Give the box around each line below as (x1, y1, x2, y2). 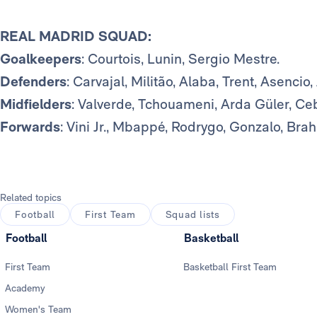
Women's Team (5, 304, 71, 316)
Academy (5, 282, 45, 294)
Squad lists (165, 209, 220, 221)
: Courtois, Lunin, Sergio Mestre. (81, 50, 279, 68)
